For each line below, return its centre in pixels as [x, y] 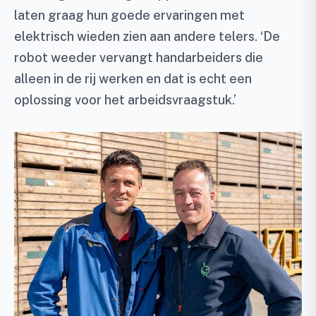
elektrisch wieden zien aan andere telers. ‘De [147, 36]
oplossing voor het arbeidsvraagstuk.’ [125, 100]
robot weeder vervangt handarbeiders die [139, 57]
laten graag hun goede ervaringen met [129, 15]
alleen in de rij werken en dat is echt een [133, 79]
